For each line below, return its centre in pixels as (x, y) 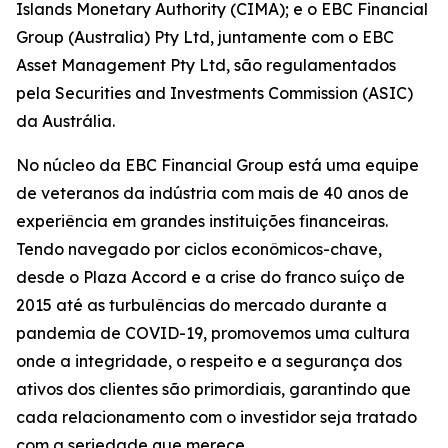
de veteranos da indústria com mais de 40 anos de (212, 193)
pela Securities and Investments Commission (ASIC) (214, 93)
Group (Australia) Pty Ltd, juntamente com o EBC (205, 37)
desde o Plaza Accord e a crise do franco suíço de (210, 277)
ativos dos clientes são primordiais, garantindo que (213, 389)
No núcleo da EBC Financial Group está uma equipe (217, 165)
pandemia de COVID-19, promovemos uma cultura (213, 333)
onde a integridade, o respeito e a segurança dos (209, 361)
